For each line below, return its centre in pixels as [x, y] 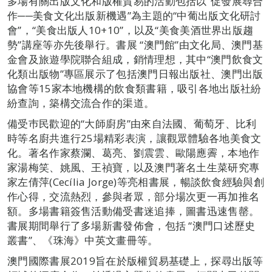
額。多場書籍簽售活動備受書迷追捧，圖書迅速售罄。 [134, 211]
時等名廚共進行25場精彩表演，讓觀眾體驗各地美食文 [134, 138]
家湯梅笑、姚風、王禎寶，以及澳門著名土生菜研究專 [134, 167]
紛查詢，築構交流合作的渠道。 [81, 103]
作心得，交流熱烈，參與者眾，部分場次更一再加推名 [134, 196]
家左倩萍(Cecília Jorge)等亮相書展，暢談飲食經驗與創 [136, 182]
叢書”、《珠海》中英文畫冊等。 [83, 240]
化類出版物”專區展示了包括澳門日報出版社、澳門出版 [135, 73]
